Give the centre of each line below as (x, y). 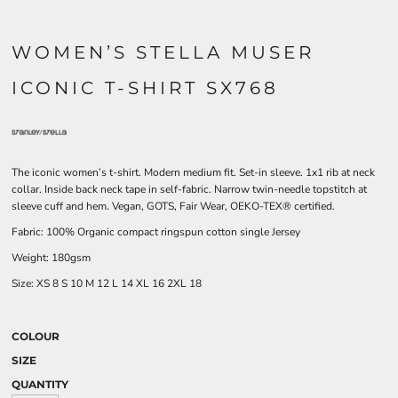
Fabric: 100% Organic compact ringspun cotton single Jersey (156, 232)
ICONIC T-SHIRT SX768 (145, 88)
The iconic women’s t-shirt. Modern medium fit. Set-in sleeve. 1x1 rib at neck (193, 172)
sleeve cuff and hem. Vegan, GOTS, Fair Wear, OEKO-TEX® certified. (173, 206)
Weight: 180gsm (51, 258)
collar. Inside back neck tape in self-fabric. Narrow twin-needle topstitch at (189, 189)
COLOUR (36, 336)
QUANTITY (40, 384)
